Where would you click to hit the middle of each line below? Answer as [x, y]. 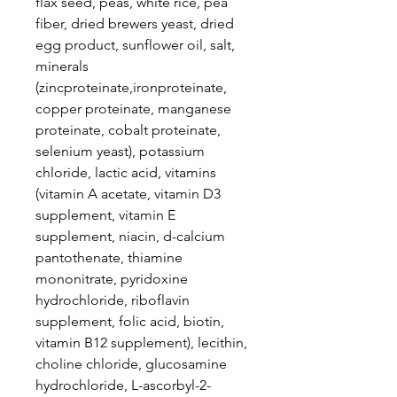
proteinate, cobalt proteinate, [128, 130]
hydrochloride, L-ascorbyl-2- [123, 385]
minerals [62, 66]
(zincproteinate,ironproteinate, [131, 87]
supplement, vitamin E [105, 215]
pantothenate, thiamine [109, 257]
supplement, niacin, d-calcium [130, 236]
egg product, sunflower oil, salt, [135, 45]
